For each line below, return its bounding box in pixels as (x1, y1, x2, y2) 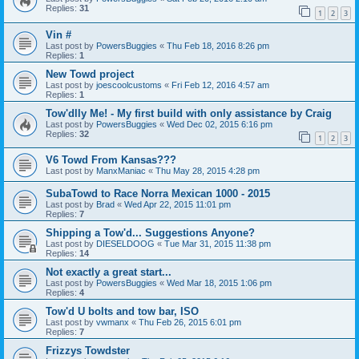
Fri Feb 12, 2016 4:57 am (171, 79, 269, 90)
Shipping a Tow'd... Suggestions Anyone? (46, 227, 255, 240)
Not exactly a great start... (46, 266, 171, 279)
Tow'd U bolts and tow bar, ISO (46, 305, 199, 318)
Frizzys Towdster (46, 345, 130, 357)
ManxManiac (96, 166, 146, 176)
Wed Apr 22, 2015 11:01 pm (124, 200, 231, 210)
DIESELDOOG (96, 239, 155, 249)
